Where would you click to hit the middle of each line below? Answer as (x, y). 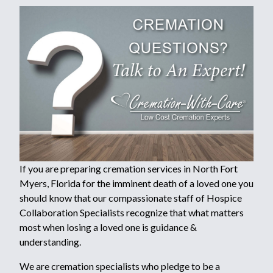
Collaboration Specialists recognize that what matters (132, 213)
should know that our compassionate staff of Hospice (131, 198)
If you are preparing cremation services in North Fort (129, 169)
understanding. (50, 242)
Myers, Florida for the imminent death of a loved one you (136, 183)
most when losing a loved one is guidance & (108, 227)
